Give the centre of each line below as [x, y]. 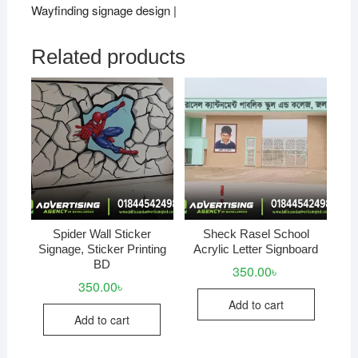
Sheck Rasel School [256, 233]
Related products [108, 57]
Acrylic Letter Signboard [256, 249]
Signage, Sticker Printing [102, 249]
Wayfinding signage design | [103, 10]
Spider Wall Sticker [102, 233]
